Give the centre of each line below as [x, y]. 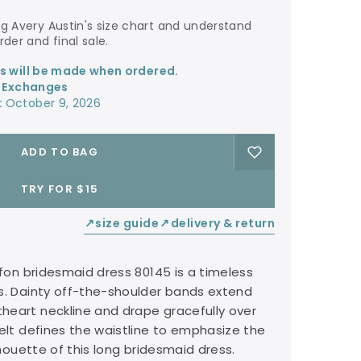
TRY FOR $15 [60, 189]
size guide [127, 223]
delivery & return [222, 223]
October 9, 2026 [53, 103]
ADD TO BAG [60, 152]
